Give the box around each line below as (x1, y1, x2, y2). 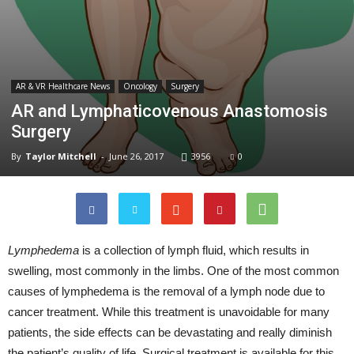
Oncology (123, 80, 157, 92)
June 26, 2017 (109, 149, 164, 162)
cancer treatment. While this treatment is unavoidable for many (8, 304, 330, 318)
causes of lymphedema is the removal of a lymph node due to (8, 284, 325, 298)
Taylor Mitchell (25, 149, 96, 162)
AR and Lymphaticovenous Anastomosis (11, 100, 328, 121)
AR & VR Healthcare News (16, 80, 110, 92)
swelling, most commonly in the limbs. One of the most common (8, 263, 339, 277)
